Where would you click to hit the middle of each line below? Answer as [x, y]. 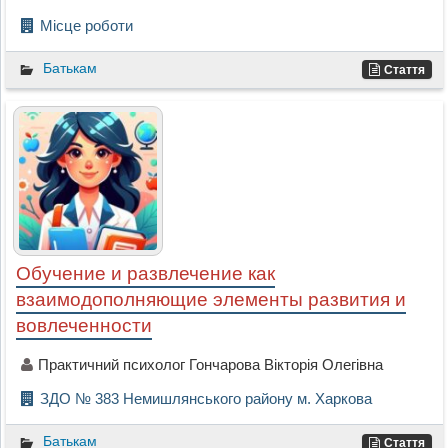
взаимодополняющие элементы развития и [210, 300]
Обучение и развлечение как [145, 274]
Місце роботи [86, 25]
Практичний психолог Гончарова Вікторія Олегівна [210, 365]
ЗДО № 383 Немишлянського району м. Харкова [205, 399]
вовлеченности [83, 326]
